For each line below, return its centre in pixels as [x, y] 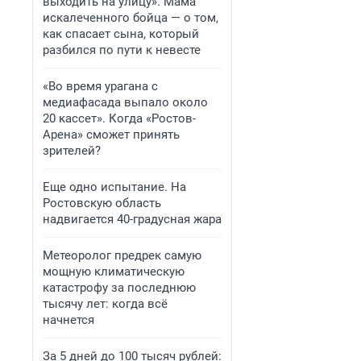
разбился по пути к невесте [122, 50]
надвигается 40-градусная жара [132, 219]
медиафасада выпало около [125, 102]
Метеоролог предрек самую [122, 255]
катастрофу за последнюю [119, 288]
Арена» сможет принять [111, 135]
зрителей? [72, 151]
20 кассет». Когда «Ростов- [119, 118]
